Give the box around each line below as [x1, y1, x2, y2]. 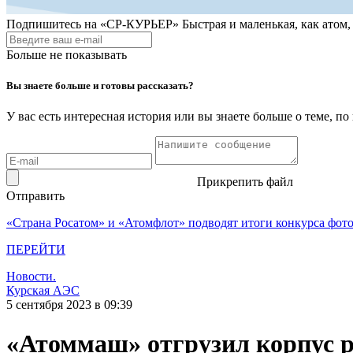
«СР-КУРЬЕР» [100, 17, 179, 31]
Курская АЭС [6, 284, 80, 298]
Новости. [6, 269, 56, 284]
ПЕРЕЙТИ [6, 243, 65, 257]
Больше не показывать [6, 48, 127, 61]
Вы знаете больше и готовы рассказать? [6, 80, 194, 92]
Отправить [6, 189, 65, 203]
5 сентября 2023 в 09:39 [6, 298, 132, 312]
